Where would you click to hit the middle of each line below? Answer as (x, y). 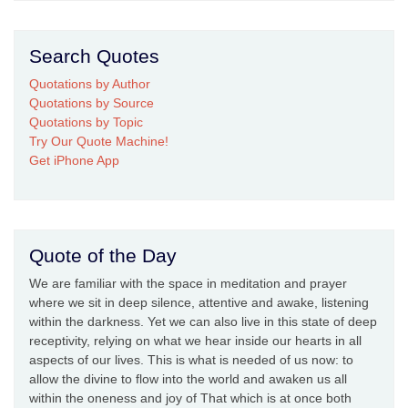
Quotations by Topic (86, 122)
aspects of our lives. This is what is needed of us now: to (191, 360)
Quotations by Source (92, 103)
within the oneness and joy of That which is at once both (190, 398)
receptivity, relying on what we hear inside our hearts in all (195, 341)
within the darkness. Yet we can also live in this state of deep (203, 322)
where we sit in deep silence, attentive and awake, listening (199, 303)
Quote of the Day (103, 256)
